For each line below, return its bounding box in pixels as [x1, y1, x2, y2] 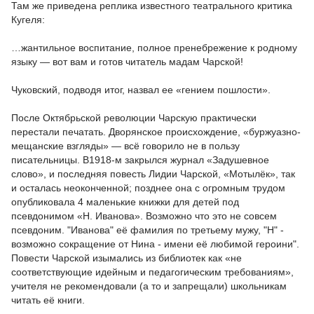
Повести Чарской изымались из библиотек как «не [11, 252, 242, 264]
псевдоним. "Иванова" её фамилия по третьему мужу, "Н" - [11, 224, 284, 235]
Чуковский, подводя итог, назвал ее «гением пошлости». [11, 84, 271, 95]
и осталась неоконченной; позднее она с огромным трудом [11, 182, 285, 193]
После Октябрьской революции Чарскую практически [11, 112, 257, 123]
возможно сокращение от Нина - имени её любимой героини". [11, 238, 299, 250]
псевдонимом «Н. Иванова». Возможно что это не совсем [11, 210, 277, 221]
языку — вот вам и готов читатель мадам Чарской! [11, 56, 243, 67]
